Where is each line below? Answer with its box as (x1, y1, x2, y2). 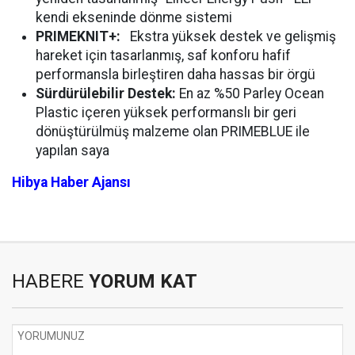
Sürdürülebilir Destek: (36, 85, 176, 101)
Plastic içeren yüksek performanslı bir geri (36, 104, 296, 120)
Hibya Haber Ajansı (12, 174, 131, 190)
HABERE (12, 269, 84, 292)
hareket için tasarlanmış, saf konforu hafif (36, 47, 291, 63)
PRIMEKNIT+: (36, 28, 120, 44)
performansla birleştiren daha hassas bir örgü (36, 66, 315, 82)
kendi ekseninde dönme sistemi (36, 9, 232, 25)
